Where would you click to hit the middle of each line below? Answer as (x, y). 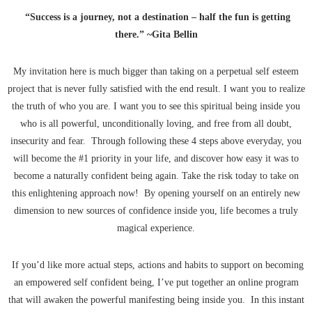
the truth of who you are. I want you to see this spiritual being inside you (156, 107)
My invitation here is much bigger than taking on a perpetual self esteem (156, 72)
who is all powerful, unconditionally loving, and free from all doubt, (156, 124)
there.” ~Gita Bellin (156, 35)
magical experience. (156, 228)
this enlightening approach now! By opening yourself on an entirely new (156, 194)
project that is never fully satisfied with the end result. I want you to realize (156, 89)
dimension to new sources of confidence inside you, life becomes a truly (156, 211)
